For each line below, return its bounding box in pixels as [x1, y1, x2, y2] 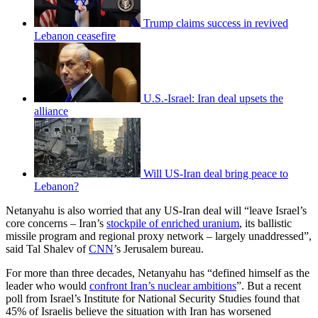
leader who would [6, 280, 89, 292]
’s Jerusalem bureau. [114, 243, 204, 256]
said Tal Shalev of [6, 243, 89, 256]
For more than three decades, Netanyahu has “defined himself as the [6, 267, 309, 280]
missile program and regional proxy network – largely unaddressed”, [6, 230, 312, 243]
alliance [34, 105, 68, 118]
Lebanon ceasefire [34, 30, 116, 43]
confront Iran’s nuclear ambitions [89, 280, 236, 292]
